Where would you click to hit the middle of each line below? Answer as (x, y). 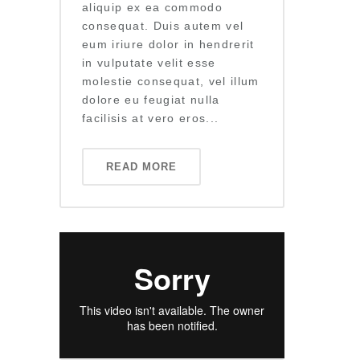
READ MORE (141, 167)
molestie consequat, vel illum (171, 82)
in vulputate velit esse (149, 63)
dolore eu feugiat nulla (151, 100)
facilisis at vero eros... (151, 119)
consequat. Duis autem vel (163, 26)
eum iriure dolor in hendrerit (168, 45)
